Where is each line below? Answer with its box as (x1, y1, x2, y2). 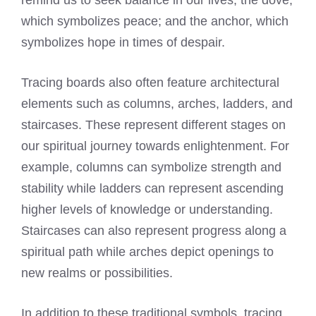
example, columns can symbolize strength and (21, 160, 281, 175)
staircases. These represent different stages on (21, 118, 286, 133)
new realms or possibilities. (21, 266, 173, 281)
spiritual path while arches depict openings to (21, 245, 274, 260)
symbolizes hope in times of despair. (21, 35, 225, 50)
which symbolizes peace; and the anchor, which (21, 14, 288, 29)
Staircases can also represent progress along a (21, 224, 286, 238)
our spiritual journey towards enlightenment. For (21, 139, 289, 154)
